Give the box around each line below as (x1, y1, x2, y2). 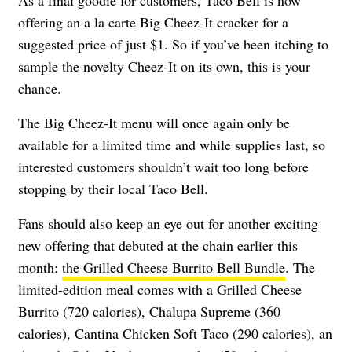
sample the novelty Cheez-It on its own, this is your (18, 56, 310, 75)
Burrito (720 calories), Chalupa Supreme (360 (18, 301, 280, 321)
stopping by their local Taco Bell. (18, 178, 208, 198)
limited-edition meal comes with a (18, 279, 217, 299)
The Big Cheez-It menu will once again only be (18, 112, 290, 132)
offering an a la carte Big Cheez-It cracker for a (18, 12, 288, 31)
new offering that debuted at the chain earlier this (18, 235, 298, 255)
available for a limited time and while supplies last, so (18, 134, 325, 154)
